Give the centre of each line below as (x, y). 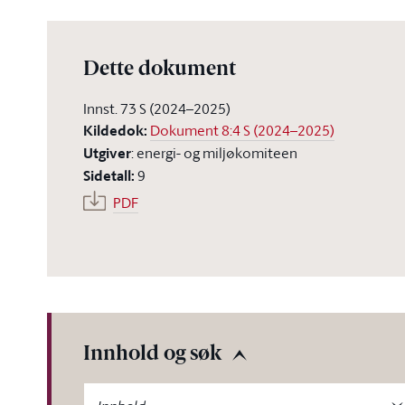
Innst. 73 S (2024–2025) (157, 108)
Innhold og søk (152, 355)
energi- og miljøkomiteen (217, 153)
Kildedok (113, 131)
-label (100, 392)
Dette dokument (160, 70)
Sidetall (107, 176)
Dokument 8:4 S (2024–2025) (242, 130)
